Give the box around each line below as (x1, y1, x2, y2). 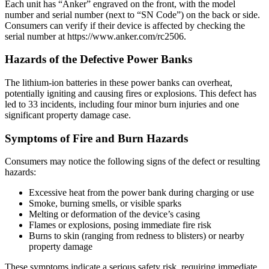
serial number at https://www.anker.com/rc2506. (5, 31, 186, 41)
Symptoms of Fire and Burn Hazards (5, 131, 188, 145)
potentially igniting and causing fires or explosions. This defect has (5, 88, 256, 98)
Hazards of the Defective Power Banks (5, 53, 192, 66)
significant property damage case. (5, 110, 131, 120)
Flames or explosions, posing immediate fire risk (29, 220, 211, 231)
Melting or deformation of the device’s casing (29, 209, 200, 220)
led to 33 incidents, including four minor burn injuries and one (5, 99, 239, 109)
